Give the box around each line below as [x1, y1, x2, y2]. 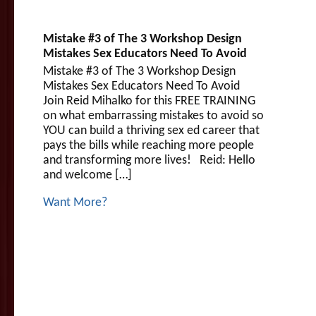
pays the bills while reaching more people [43, 138, 254, 152]
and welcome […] [43, 168, 132, 182]
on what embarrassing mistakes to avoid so [43, 109, 264, 123]
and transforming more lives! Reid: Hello [43, 153, 255, 167]
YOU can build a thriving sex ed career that [43, 123, 260, 138]
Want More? [43, 195, 107, 209]
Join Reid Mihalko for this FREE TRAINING [43, 94, 255, 108]
